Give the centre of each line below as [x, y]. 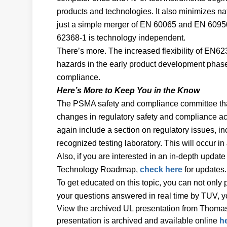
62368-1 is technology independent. [122, 38]
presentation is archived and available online [138, 221]
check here [161, 169]
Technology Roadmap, [98, 169]
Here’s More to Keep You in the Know [128, 90]
